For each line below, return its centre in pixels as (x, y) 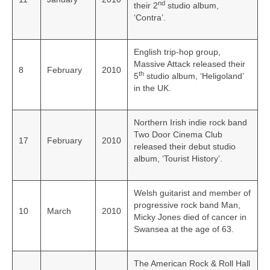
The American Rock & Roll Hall (192, 264)
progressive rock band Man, (187, 205)
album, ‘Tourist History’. (178, 159)
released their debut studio (185, 147)
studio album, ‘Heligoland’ (194, 76)
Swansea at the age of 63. (184, 229)
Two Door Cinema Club (178, 135)
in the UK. (152, 88)
